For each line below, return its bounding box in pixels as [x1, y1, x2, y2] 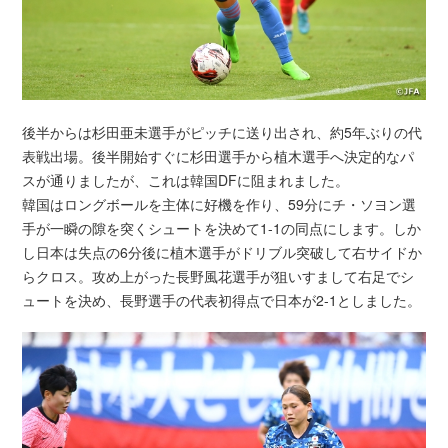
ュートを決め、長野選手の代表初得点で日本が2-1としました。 [22, 289, 422, 310]
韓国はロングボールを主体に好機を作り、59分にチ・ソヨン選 [22, 193, 417, 214]
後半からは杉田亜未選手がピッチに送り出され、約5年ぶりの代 [22, 121, 423, 142]
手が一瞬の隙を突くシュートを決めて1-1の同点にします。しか [22, 217, 422, 238]
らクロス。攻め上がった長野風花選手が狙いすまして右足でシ [22, 265, 415, 286]
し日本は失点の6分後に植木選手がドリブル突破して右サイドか [22, 241, 423, 262]
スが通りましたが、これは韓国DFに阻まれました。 [22, 169, 350, 190]
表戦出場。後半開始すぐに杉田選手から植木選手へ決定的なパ [22, 145, 415, 166]
